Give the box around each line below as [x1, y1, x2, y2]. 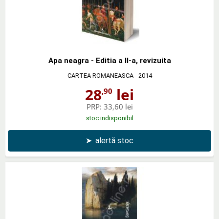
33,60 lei [103, 101, 133, 111]
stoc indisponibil [86, 114, 133, 122]
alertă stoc [95, 135, 133, 145]
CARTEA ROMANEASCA [67, 71, 133, 79]
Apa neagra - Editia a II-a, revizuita [48, 56, 171, 65]
